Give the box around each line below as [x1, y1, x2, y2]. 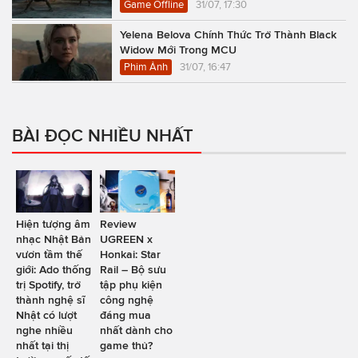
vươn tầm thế [16, 248, 82, 261]
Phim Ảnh [124, 61, 168, 74]
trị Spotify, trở [16, 278, 81, 292]
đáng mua [99, 308, 151, 322]
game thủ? [99, 339, 153, 352]
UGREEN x [99, 233, 153, 246]
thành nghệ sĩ [16, 293, 85, 307]
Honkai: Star [99, 248, 161, 261]
